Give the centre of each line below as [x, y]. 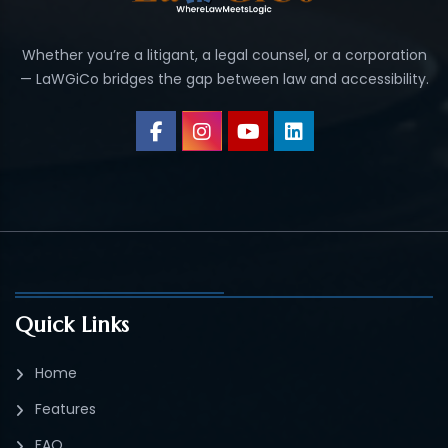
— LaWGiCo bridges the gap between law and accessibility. [224, 79]
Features [65, 409]
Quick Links [72, 325]
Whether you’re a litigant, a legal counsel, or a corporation [224, 55]
